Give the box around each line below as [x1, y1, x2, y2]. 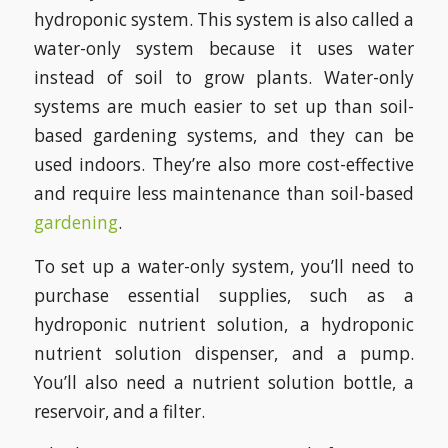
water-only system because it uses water [33, 36, 415, 60]
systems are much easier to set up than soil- [33, 94, 415, 118]
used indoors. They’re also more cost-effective [33, 152, 415, 176]
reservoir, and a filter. [33, 399, 205, 423]
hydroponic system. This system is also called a [33, 7, 415, 31]
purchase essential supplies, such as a [33, 283, 415, 307]
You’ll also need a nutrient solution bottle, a [33, 370, 415, 394]
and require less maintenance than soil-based [33, 181, 415, 205]
